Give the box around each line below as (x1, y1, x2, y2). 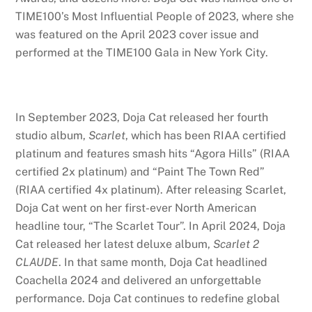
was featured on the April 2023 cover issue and (15, 27, 260, 41)
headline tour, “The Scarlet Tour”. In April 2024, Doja (15, 219, 286, 233)
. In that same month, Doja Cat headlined (58, 256, 268, 270)
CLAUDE (15, 256, 59, 270)
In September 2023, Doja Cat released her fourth (15, 111, 269, 125)
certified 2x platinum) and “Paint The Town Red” (15, 165, 265, 179)
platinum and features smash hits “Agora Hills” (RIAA (15, 147, 290, 161)
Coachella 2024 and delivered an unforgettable (15, 274, 262, 288)
